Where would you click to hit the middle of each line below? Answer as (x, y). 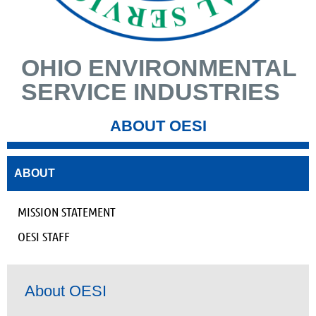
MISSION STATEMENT (67, 212)
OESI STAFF (44, 236)
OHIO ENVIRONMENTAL (159, 68)
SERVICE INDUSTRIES (151, 92)
